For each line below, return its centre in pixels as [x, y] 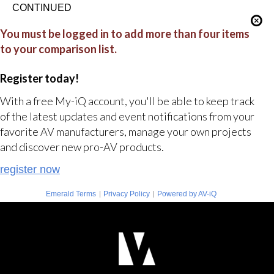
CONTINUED [42, 7]
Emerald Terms [71, 194]
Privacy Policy [126, 194]
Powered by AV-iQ [187, 194]
